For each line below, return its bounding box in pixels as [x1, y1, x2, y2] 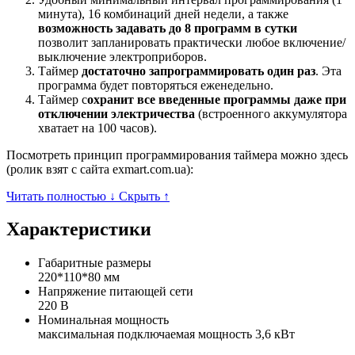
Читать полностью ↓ [6, 189, 116, 203]
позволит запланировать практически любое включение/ [38, 35, 345, 49]
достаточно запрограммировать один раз [82, 63, 315, 78]
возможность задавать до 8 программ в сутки [38, 21, 297, 35]
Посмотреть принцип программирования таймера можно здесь [6, 147, 348, 162]
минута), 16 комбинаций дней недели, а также [38, 6, 288, 21]
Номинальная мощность [38, 313, 169, 327]
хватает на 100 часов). [38, 120, 157, 135]
